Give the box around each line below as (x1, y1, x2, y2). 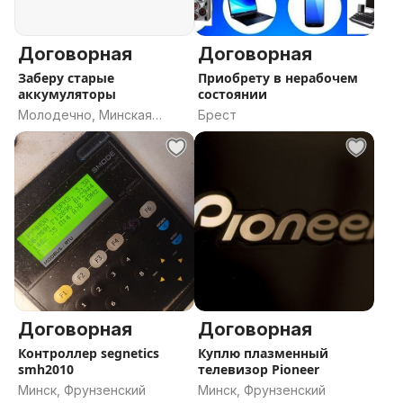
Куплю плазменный (198, 345, 328, 362)
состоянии (198, 85, 267, 103)
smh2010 (18, 361, 74, 378)
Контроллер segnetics (18, 345, 101, 362)
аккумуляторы (18, 85, 116, 103)
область (18, 125, 70, 140)
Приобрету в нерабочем (198, 69, 358, 86)
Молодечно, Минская (18, 107, 152, 122)
